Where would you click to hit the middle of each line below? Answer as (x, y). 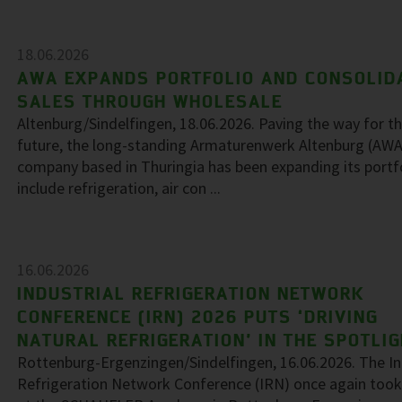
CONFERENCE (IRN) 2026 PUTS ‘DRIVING (197, 316)
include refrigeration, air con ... (119, 188)
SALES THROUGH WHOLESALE (150, 101)
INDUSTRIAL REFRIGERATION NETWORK (190, 293)
